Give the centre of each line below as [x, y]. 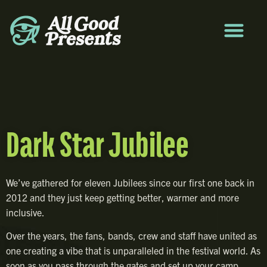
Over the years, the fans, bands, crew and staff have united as [131, 236]
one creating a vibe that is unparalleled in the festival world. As [133, 251]
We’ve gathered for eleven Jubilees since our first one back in [130, 182]
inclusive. [25, 212]
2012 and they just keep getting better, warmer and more [122, 197]
